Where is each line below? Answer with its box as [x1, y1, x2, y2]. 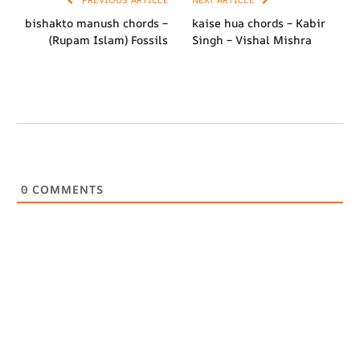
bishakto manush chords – [25, 15, 168, 31]
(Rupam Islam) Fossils [49, 32, 168, 48]
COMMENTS [28, 182, 104, 198]
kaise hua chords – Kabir [192, 15, 325, 31]
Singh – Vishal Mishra [192, 32, 312, 48]
